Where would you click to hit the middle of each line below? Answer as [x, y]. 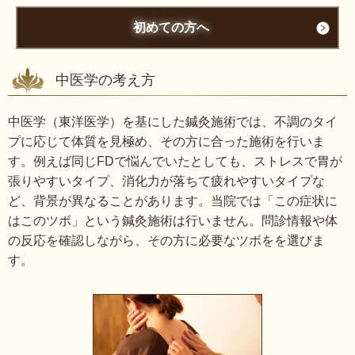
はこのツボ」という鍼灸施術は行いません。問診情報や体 [173, 221]
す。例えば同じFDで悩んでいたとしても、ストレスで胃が [175, 162]
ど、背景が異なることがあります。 [109, 201]
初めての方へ [171, 28]
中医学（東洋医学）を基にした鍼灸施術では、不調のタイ [173, 122]
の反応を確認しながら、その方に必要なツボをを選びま [166, 241]
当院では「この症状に [274, 201]
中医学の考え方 [105, 80]
